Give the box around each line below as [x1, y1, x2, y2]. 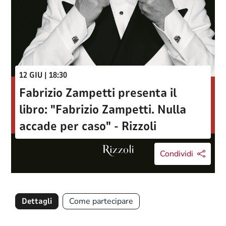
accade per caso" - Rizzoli [19, 118, 156, 135]
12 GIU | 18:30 [19, 70, 67, 81]
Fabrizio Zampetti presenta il [19, 85, 177, 101]
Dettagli [22, 196, 52, 207]
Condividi [160, 148, 193, 160]
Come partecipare [69, 196, 133, 207]
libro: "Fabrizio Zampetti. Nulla [19, 101, 186, 118]
